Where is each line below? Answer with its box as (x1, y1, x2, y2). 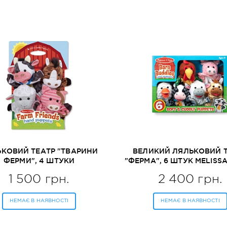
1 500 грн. (8, 172, 70, 186)
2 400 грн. (158, 172, 222, 186)
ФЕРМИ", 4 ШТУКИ (4, 157, 75, 165)
